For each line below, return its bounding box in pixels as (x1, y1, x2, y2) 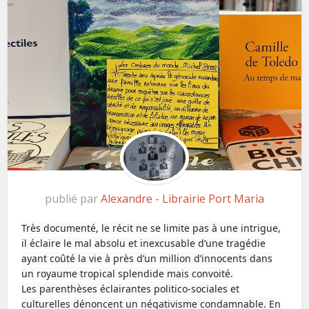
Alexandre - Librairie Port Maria (101, 191, 264, 207)
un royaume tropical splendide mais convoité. (21, 267, 234, 281)
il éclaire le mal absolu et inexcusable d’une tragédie (21, 237, 266, 250)
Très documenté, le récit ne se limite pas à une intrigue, (21, 221, 281, 235)
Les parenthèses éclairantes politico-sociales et (21, 282, 240, 296)
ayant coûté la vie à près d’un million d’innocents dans (21, 252, 273, 266)
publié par (45, 191, 101, 207)
